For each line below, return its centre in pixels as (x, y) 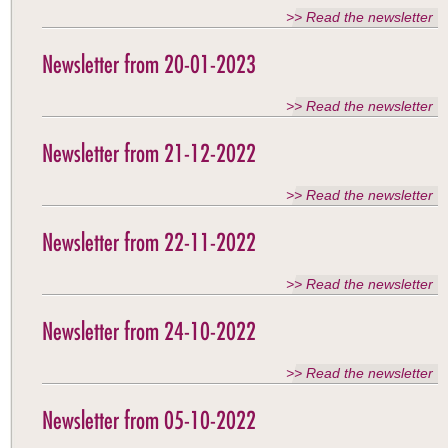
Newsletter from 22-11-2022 (149, 242)
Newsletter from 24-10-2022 (149, 331)
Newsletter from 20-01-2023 (149, 64)
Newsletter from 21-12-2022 (149, 153)
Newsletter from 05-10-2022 (149, 420)
